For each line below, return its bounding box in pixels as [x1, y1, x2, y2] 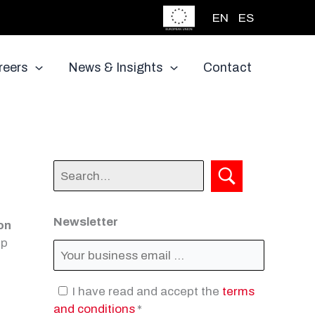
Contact [203, 60, 252, 75]
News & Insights [68, 60, 164, 75]
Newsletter [53, 214, 118, 229]
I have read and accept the [72, 285, 222, 298]
